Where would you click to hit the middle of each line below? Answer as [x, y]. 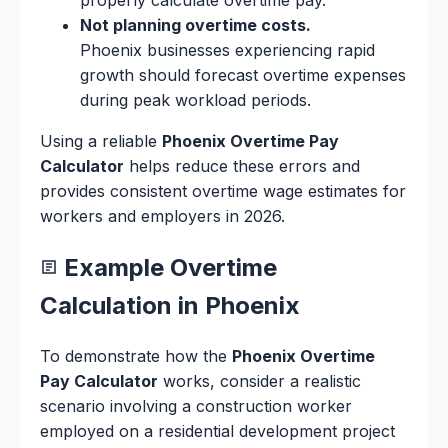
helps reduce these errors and [242, 165]
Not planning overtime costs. [195, 24]
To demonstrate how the [136, 356]
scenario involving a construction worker [196, 406]
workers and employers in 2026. [162, 215]
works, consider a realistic [259, 381]
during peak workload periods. [195, 99]
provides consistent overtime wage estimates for [223, 190]
